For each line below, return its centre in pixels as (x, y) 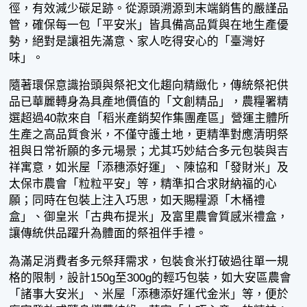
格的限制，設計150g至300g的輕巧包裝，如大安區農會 (150, 278)
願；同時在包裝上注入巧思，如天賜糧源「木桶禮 (137, 201)
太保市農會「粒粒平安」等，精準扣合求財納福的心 (143, 184)
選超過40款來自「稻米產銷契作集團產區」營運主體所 (149, 119)
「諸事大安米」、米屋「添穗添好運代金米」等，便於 (149, 295)
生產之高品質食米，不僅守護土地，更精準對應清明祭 (149, 135)
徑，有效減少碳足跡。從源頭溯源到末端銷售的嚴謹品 (149, 8)
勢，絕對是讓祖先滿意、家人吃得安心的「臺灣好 (137, 41)
